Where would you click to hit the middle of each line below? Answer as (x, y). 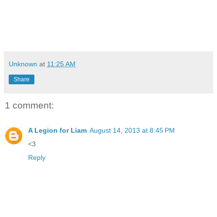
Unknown (23, 64)
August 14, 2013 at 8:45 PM (132, 131)
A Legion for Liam (57, 131)
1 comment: (29, 105)
